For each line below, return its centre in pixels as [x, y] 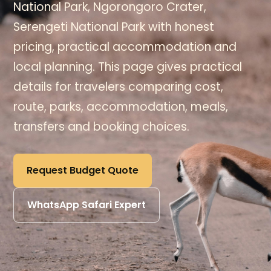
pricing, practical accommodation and [125, 47]
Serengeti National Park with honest [114, 27]
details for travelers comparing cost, [119, 87]
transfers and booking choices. [102, 127]
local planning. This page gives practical [128, 67]
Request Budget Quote [83, 170]
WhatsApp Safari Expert [87, 205]
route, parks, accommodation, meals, [121, 107]
